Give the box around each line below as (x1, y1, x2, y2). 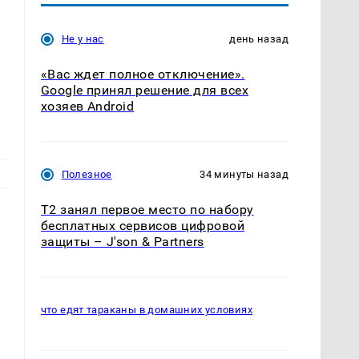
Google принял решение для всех (40, 82, 248, 98)
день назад (229, 32, 288, 45)
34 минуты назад (200, 167, 288, 180)
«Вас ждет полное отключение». (40, 66, 245, 82)
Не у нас (61, 32, 104, 45)
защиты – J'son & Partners (40, 233, 204, 249)
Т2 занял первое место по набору (40, 201, 254, 217)
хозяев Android (40, 98, 135, 114)
